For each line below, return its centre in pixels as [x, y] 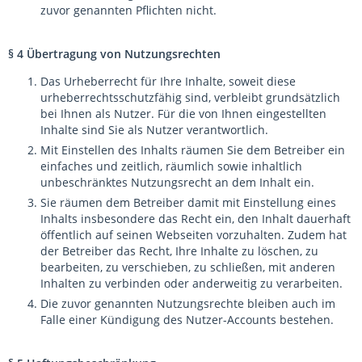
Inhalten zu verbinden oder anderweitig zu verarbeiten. [192, 283]
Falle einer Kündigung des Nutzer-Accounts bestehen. [187, 320]
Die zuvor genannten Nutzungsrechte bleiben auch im [188, 303]
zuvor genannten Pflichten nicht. [128, 10]
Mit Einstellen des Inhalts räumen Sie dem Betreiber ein [193, 150]
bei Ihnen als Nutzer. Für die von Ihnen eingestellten [183, 114]
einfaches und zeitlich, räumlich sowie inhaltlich [171, 166]
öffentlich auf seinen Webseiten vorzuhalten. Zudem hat [194, 235]
